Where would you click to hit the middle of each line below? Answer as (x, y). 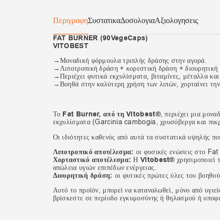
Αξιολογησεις (176, 21)
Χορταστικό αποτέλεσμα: (92, 160)
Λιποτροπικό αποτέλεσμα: (93, 152)
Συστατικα (104, 21)
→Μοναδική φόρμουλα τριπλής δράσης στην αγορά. (130, 61)
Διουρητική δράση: (83, 176)
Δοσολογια (137, 21)
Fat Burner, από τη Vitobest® (110, 114)
